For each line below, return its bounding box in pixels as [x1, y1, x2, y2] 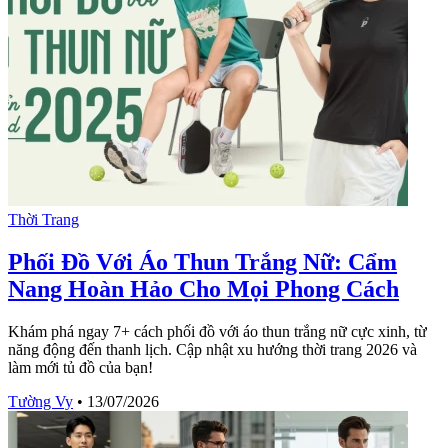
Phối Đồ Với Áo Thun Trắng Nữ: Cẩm [8, 248, 397, 275]
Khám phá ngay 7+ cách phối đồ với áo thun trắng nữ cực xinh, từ [8, 322, 427, 340]
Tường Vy [8, 392, 73, 410]
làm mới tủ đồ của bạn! [8, 358, 153, 376]
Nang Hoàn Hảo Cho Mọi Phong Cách [8, 275, 399, 302]
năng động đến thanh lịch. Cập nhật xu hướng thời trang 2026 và [8, 340, 417, 358]
